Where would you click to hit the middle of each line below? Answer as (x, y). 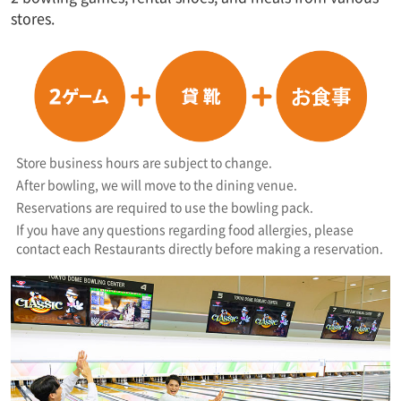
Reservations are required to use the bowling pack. (165, 206)
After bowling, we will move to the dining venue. (157, 184)
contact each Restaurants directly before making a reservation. (200, 247)
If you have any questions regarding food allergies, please (185, 229)
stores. (33, 18)
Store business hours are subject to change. (144, 162)
